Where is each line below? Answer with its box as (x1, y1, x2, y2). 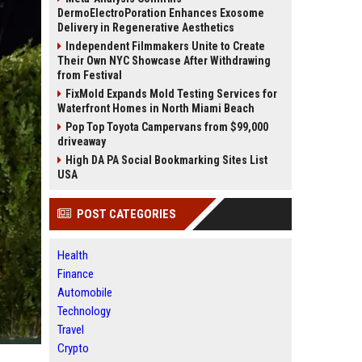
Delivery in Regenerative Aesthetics (57, 21, 234, 34)
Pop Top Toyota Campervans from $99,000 (65, 120, 268, 133)
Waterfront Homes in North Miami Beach (57, 102, 255, 115)
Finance (57, 267, 94, 281)
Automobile (57, 285, 112, 300)
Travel (57, 322, 84, 337)
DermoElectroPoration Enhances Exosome (57, 6, 264, 19)
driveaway (57, 135, 106, 148)
